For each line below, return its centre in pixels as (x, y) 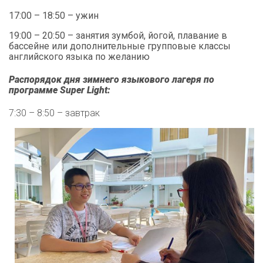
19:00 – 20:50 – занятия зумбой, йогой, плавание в (118, 35)
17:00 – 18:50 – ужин (55, 15)
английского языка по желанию (79, 56)
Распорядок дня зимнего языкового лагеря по (112, 79)
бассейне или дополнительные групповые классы (120, 46)
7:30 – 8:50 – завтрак (54, 113)
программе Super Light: (60, 90)
